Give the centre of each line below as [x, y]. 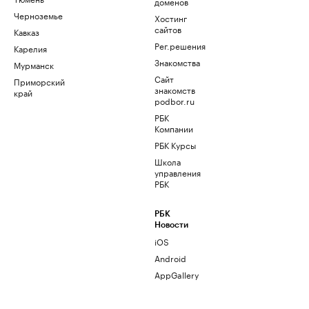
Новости [171, 225]
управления [178, 172]
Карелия [30, 48]
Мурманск [34, 64]
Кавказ [27, 31]
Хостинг [171, 18]
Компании [174, 128]
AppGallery [177, 274]
